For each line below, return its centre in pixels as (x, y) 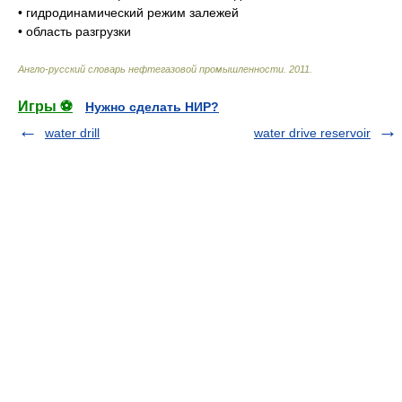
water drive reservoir (312, 133)
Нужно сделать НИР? (152, 107)
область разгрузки (79, 32)
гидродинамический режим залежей (132, 13)
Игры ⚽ (45, 107)
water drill (72, 133)
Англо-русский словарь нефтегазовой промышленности (151, 70)
